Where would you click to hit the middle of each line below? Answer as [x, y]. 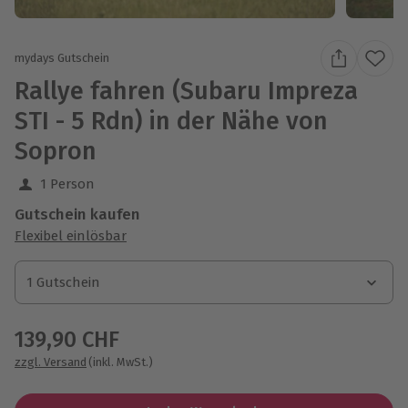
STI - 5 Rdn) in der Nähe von [171, 121]
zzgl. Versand [51, 362]
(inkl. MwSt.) [121, 362]
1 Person [67, 184]
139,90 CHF [67, 339]
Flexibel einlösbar [71, 235]
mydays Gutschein [62, 58]
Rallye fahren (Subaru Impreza [186, 91]
